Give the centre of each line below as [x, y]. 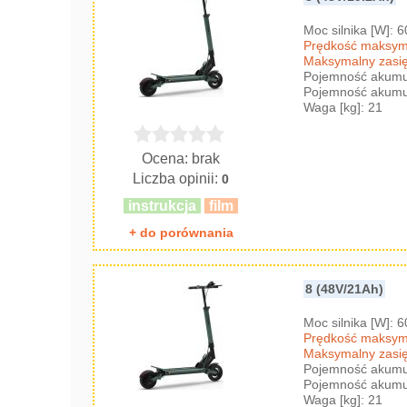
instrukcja [163, 205]
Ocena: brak [181, 158]
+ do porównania [181, 232]
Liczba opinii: [178, 178]
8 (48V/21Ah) [345, 288]
